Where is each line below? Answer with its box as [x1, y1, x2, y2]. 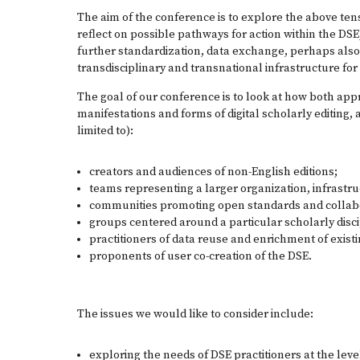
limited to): [77, 124, 136, 138]
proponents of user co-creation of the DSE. [89, 249, 312, 264]
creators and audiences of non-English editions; [89, 165, 340, 179]
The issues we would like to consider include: [77, 307, 313, 321]
